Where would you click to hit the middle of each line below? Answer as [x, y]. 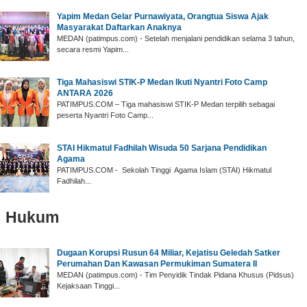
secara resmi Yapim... [93, 49]
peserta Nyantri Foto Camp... [105, 115]
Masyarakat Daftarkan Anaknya [119, 27]
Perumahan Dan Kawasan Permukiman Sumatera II [157, 263]
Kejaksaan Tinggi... [88, 285]
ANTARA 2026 [85, 93]
